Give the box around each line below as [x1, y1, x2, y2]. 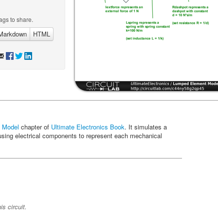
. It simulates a [125, 122, 167, 131]
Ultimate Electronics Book [51, 122, 125, 131]
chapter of [19, 122, 51, 131]
